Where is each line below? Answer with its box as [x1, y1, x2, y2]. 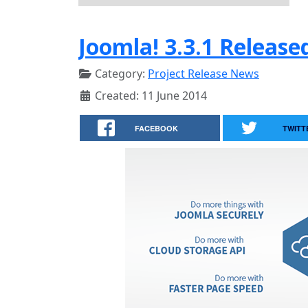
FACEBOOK [135, 123, 179, 133]
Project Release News [148, 66, 259, 81]
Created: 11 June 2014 [95, 88, 207, 103]
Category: [92, 66, 148, 81]
